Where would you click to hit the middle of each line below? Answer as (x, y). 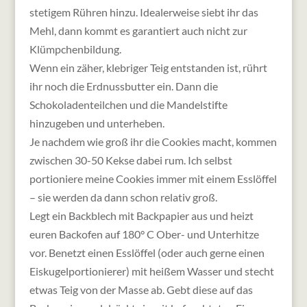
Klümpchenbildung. (75, 49)
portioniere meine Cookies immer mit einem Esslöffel (153, 178)
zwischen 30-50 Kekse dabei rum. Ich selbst (131, 160)
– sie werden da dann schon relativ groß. (123, 197)
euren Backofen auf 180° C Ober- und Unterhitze (144, 234)
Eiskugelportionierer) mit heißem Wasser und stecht (151, 271)
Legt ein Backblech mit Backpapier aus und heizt (141, 215)
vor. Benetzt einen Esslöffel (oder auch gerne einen (147, 252)
